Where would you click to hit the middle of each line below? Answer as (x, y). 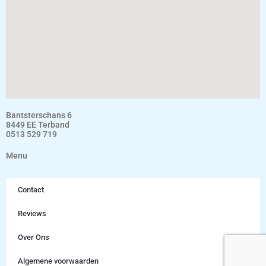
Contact (31, 190)
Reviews (32, 214)
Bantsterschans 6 (39, 115)
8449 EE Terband (38, 125)
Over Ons (34, 237)
